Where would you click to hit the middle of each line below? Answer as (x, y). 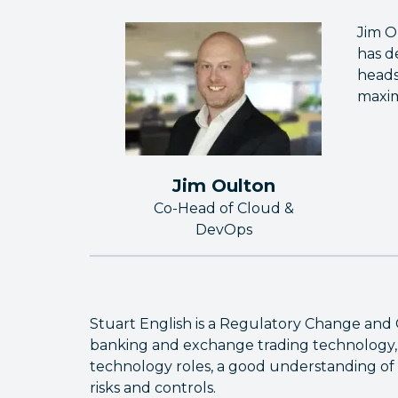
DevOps (223, 230)
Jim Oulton (223, 186)
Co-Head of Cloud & (223, 209)
